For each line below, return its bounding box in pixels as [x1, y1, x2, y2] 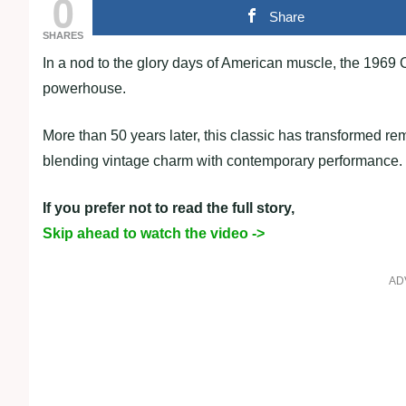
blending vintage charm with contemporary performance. [43, 153, 402, 169]
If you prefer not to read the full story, [43, 200, 295, 216]
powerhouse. [43, 81, 126, 96]
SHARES [43, 30, 83, 41]
